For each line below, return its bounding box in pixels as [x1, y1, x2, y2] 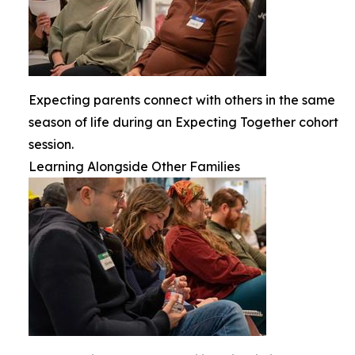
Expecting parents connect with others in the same [29, 92, 335, 109]
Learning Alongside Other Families [29, 158, 240, 175]
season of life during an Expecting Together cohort [29, 114, 338, 131]
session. [29, 136, 74, 153]
